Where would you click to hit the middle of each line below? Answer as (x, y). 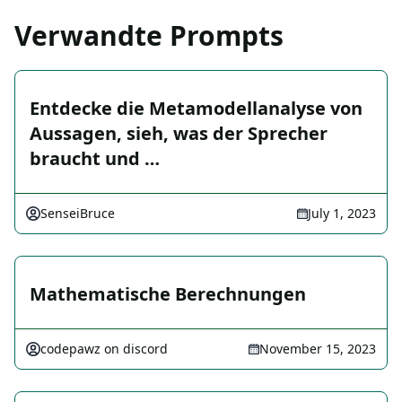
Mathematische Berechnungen (168, 294)
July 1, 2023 (342, 214)
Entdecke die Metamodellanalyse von (196, 109)
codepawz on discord (104, 349)
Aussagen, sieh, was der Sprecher (179, 134)
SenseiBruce (78, 214)
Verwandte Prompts (149, 36)
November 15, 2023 (318, 349)
